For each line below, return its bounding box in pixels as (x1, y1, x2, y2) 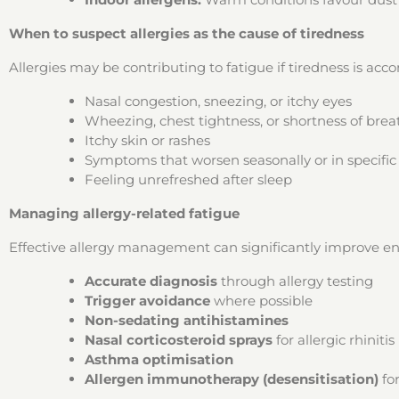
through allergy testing (217, 273, 373, 289)
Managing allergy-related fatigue (9, 205, 240, 222)
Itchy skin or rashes (85, 132, 210, 149)
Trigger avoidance (85, 292, 210, 309)
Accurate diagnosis (85, 273, 217, 289)
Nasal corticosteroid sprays (85, 331, 273, 348)
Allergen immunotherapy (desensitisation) (85, 370, 379, 387)
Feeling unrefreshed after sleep (85, 171, 292, 188)
